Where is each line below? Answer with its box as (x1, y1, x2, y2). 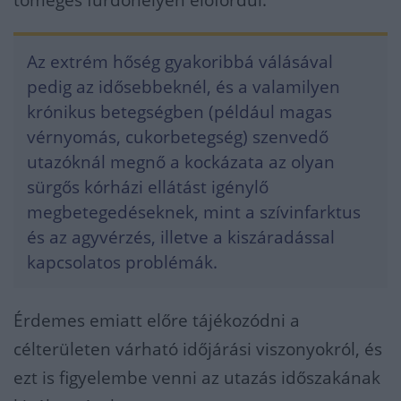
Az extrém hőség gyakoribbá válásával (27, 50, 333, 74)
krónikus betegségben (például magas (27, 100, 332, 124)
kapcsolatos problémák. (27, 251, 218, 275)
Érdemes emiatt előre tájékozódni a (13, 309, 300, 333)
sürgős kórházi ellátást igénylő (27, 175, 269, 200)
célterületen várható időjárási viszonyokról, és (13, 337, 382, 362)
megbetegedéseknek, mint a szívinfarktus (27, 200, 361, 225)
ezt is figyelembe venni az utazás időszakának (13, 366, 380, 390)
